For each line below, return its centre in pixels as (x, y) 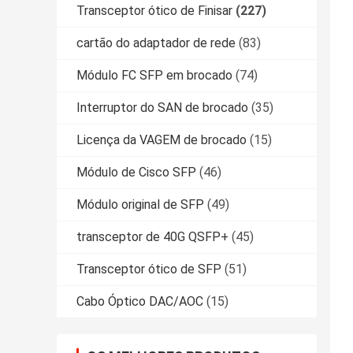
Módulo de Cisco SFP (136, 173)
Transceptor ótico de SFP (149, 269)
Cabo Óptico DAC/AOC (140, 302)
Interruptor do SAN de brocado (162, 108)
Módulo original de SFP (140, 205)
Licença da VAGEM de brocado (162, 140)
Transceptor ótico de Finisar (154, 11)
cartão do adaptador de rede (156, 43)
